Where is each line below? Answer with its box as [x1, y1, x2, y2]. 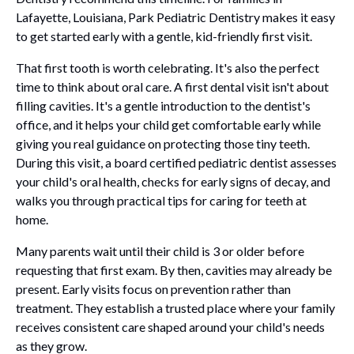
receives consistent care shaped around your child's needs [16, 319, 325, 334]
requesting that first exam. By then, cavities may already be [16, 262, 332, 277]
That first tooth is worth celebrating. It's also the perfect [16, 60, 319, 75]
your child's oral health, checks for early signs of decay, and [16, 174, 330, 189]
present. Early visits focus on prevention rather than [16, 281, 291, 296]
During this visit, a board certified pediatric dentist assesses [16, 155, 337, 170]
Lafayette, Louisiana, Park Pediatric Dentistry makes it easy [16, 9, 335, 24]
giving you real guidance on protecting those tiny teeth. [16, 136, 310, 151]
